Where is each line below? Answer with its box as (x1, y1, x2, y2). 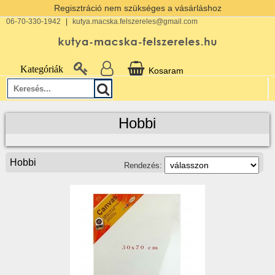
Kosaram (146, 66, 184, 76)
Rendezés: (124, 161, 165, 170)
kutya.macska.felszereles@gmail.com (72, 17, 198, 26)
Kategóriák (20, 64, 63, 74)
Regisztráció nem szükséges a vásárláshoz (53, 3, 222, 13)
